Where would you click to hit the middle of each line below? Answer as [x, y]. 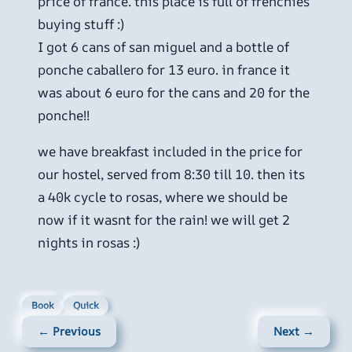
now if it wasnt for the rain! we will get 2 [164, 219]
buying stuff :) [81, 24]
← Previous [69, 331]
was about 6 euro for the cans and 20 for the [174, 92]
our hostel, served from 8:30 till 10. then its [171, 174]
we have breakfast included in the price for [170, 151]
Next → [294, 331]
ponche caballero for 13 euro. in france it [164, 69]
